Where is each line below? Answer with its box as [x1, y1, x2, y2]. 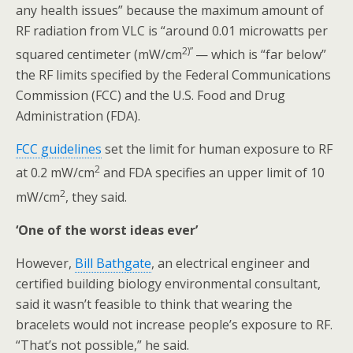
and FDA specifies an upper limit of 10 [100, 164, 325, 182]
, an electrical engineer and [151, 254, 310, 272]
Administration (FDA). [16, 107, 140, 125]
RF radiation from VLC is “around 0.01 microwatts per [16, 22, 328, 39]
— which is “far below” [195, 46, 326, 64]
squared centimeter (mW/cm [16, 46, 182, 64]
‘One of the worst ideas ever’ [16, 221, 198, 239]
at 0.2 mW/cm [16, 164, 95, 182]
